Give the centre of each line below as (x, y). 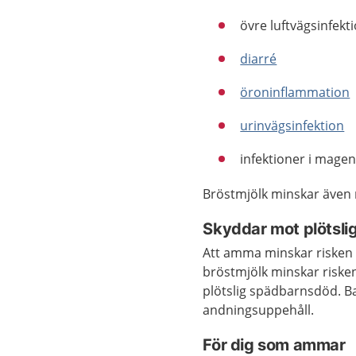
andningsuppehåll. (259, 310)
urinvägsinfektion (292, 125)
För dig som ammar (274, 344)
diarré (259, 58)
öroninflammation (295, 92)
